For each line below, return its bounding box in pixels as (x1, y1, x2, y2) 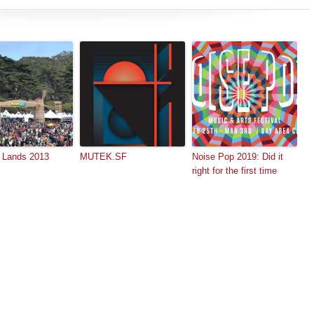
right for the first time (192, 165, 277, 176)
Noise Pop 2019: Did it (192, 151, 283, 162)
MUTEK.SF (80, 151, 127, 162)
